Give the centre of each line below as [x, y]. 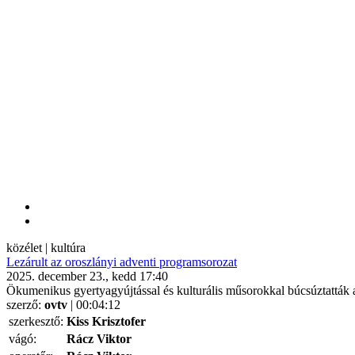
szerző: [25, 305]
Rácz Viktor [99, 339]
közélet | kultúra [46, 248]
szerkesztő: [36, 321]
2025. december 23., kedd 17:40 [87, 276]
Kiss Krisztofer [106, 321]
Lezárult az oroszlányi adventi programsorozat [122, 262]
